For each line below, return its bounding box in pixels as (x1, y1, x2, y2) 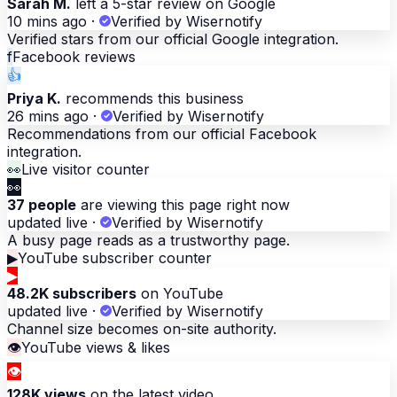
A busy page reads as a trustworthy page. (7, 231, 290, 250)
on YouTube (136, 284, 223, 303)
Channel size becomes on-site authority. (7, 320, 276, 339)
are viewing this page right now (76, 196, 290, 214)
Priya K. (7, 90, 61, 108)
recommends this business (61, 90, 244, 108)
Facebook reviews (12, 48, 136, 66)
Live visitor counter (21, 160, 150, 179)
